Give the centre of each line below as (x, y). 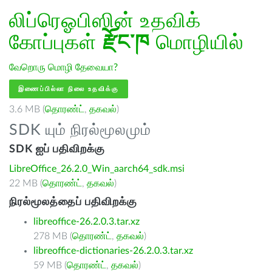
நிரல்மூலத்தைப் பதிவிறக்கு (73, 202)
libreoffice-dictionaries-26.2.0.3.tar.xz (113, 251)
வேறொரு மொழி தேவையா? (63, 67)
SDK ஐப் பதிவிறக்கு (57, 149)
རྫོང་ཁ (126, 43)
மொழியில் (197, 43)
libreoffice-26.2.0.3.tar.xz (87, 222)
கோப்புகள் (56, 43)
